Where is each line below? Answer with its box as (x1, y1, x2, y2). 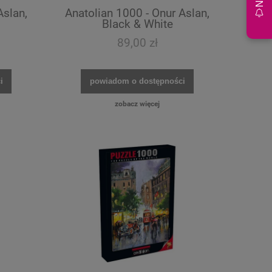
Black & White (101, 16, 173, 31)
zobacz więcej (115, 100, 160, 109)
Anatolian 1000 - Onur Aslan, (65, 5, 209, 20)
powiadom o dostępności (89, 76, 185, 86)
